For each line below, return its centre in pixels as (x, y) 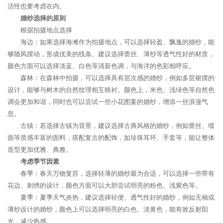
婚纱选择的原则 (43, 18)
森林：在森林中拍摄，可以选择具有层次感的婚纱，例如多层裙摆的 (117, 78)
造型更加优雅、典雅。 (40, 150)
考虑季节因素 (40, 162)
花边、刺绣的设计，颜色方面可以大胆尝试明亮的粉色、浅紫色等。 (105, 185)
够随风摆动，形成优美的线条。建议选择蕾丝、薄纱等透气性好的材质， (111, 54)
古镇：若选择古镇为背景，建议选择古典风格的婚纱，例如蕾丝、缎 (117, 126)
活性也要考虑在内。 (37, 6)
